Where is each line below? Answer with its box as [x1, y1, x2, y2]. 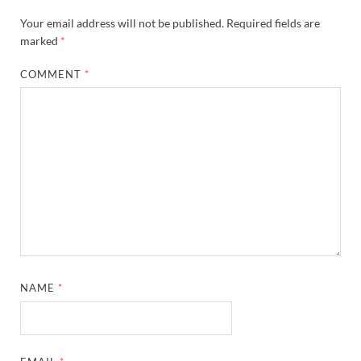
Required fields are [226, 15, 320, 30]
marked [20, 33, 60, 48]
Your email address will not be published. [20, 15, 224, 30]
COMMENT [20, 67, 85, 81]
